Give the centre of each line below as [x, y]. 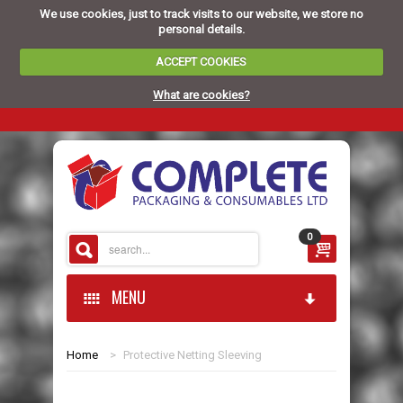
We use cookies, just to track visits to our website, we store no [201, 13]
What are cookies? [201, 94]
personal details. [201, 29]
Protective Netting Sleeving [193, 355]
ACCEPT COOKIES [201, 62]
